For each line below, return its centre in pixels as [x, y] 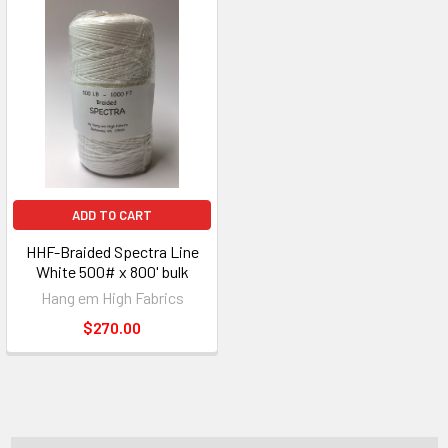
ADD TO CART [112, 215]
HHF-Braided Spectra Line [112, 251]
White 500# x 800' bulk [112, 271]
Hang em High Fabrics [112, 297]
